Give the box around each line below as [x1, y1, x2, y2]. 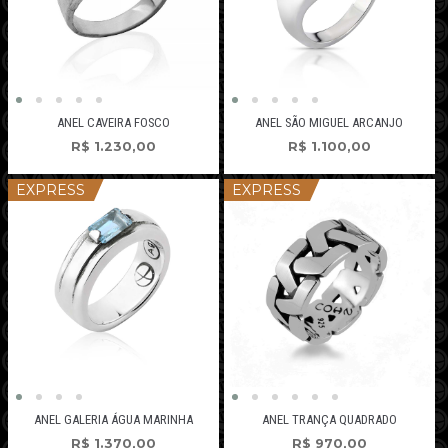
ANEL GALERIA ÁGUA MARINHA [34, 412, 194, 428]
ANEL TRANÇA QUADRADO [261, 412, 397, 428]
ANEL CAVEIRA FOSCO [57, 115, 171, 131]
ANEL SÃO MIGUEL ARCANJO [255, 115, 404, 131]
